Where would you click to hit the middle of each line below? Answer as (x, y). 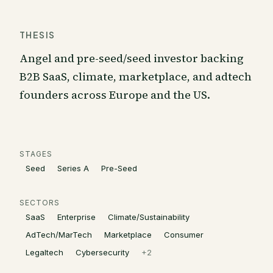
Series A (73, 168)
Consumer (184, 235)
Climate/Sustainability (149, 217)
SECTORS (40, 203)
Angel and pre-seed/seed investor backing (132, 58)
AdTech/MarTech (59, 235)
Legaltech (44, 252)
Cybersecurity (102, 252)
